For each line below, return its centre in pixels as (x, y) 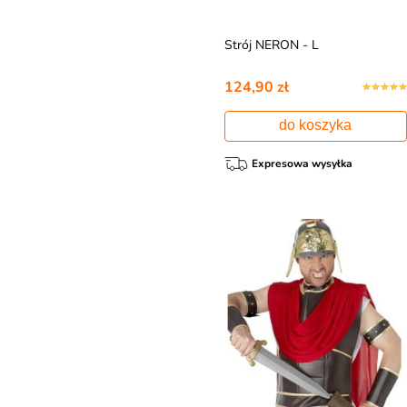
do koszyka (316, 125)
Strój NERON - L (271, 45)
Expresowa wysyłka (302, 164)
